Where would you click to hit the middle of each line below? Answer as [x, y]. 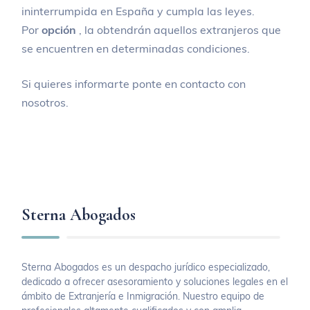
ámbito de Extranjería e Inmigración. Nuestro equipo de [143, 296]
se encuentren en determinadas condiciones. [136, 48]
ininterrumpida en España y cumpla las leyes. [138, 11]
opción [61, 29]
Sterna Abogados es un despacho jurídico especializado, [146, 267]
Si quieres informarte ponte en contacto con [134, 83]
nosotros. [45, 102]
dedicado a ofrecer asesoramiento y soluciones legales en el [155, 281]
